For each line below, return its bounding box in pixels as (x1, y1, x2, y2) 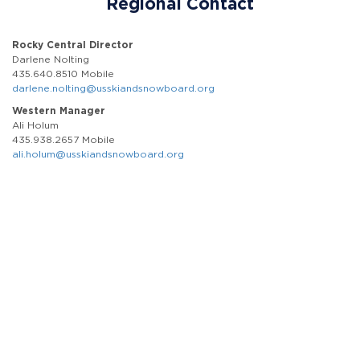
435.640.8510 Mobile (12, 67, 114, 80)
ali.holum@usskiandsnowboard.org (12, 148, 184, 160)
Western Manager (12, 104, 105, 117)
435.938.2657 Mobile (12, 133, 115, 145)
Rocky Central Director (12, 39, 133, 51)
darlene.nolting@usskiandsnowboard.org (12, 82, 215, 94)
